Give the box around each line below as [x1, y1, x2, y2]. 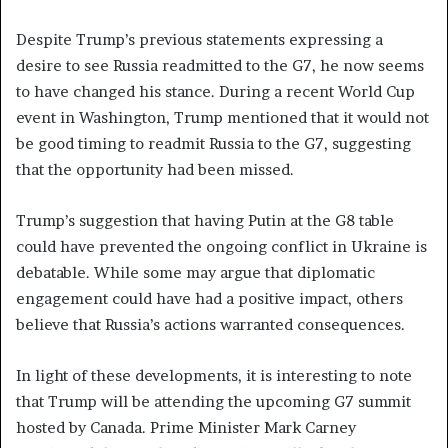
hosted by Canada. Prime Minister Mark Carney [16, 417, 356, 437]
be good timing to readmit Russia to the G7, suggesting [16, 133, 411, 153]
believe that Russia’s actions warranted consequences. [16, 314, 405, 334]
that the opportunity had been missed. [16, 159, 294, 179]
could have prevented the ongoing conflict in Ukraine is [16, 236, 427, 256]
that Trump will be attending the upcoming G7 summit [16, 391, 411, 411]
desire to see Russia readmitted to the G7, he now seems [16, 55, 424, 75]
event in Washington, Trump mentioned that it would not [16, 107, 429, 127]
